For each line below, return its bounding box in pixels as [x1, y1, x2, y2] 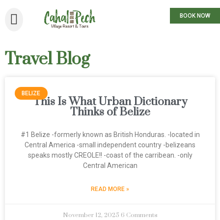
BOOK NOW [180, 12, 210, 20]
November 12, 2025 [62, 211, 121, 219]
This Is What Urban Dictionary [33, 95, 187, 109]
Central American [82, 162, 137, 169]
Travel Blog [5, 49, 90, 70]
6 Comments [120, 211, 158, 219]
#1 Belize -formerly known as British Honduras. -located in [20, 131, 200, 138]
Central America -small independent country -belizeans [25, 141, 195, 149]
